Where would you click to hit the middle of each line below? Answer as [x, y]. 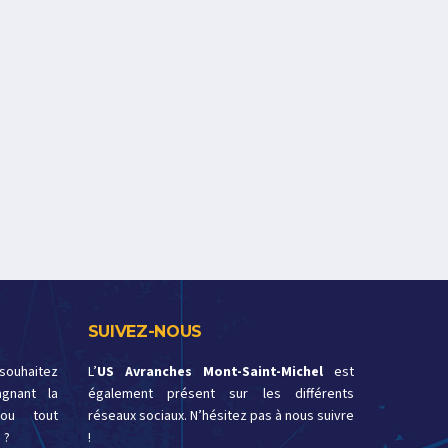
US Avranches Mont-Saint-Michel [209, 371]
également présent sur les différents [220, 393]
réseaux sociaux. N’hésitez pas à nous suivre [220, 415]
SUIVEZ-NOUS [144, 331]
